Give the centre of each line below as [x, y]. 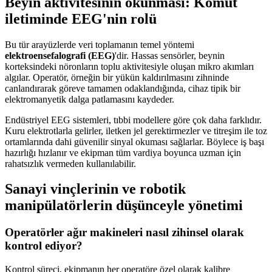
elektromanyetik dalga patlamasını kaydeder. [90, 99]
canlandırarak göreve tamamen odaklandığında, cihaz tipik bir [123, 88]
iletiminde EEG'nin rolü [81, 19]
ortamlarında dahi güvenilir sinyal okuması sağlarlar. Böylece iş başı [134, 141]
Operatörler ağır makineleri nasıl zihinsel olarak [124, 233]
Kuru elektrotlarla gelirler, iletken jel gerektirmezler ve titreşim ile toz [136, 131]
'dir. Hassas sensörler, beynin [170, 55]
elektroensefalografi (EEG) [60, 55]
